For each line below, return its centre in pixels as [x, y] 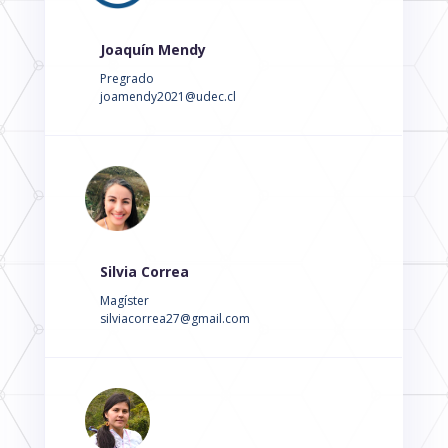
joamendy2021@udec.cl [167, 97]
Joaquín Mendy [152, 50]
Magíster [124, 301]
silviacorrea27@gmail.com [174, 319]
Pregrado [126, 79]
